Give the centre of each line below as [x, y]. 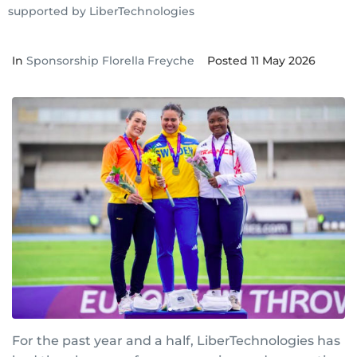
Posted [229, 60]
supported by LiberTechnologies [101, 11]
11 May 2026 [283, 60]
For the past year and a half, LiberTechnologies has [176, 341]
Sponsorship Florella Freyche [110, 60]
